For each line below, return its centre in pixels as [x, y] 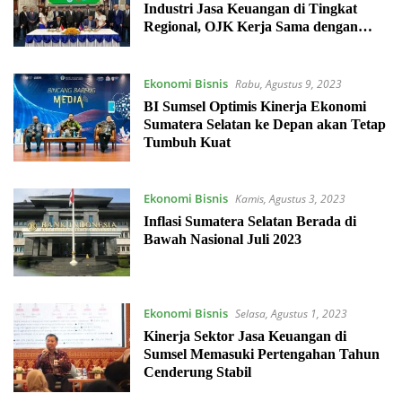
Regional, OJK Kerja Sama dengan [250, 27]
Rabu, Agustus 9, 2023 [288, 83]
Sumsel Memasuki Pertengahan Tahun [261, 354]
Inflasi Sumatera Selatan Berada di [249, 222]
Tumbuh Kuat [187, 142]
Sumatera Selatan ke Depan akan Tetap [264, 124]
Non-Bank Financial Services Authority [263, 45]
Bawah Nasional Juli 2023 [222, 240]
